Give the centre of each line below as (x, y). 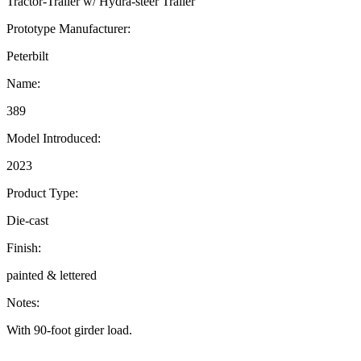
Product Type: (42, 193)
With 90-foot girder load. (69, 330)
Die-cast (27, 220)
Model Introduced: (54, 138)
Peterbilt (27, 56)
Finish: (24, 247)
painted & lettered (52, 275)
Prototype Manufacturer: (68, 28)
